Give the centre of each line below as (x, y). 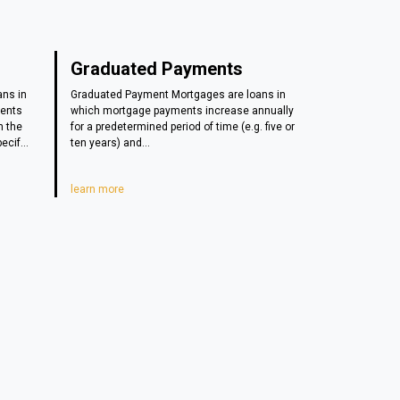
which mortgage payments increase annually (182, 110)
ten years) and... (110, 142)
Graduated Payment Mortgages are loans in (178, 94)
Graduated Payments (157, 68)
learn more (97, 189)
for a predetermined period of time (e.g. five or (183, 126)
